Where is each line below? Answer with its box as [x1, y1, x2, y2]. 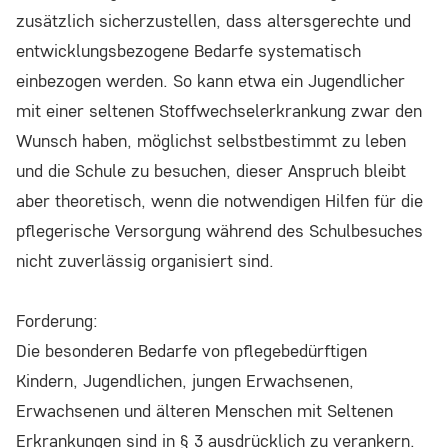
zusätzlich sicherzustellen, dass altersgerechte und [16, 9, 411, 33]
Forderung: [16, 309, 98, 333]
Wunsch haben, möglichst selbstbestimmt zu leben [16, 129, 406, 153]
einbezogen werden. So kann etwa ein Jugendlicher [16, 69, 405, 93]
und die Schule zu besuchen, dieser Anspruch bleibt [16, 159, 406, 183]
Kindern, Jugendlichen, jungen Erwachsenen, [16, 369, 354, 393]
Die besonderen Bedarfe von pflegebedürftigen [16, 339, 367, 363]
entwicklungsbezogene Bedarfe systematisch [16, 39, 361, 63]
